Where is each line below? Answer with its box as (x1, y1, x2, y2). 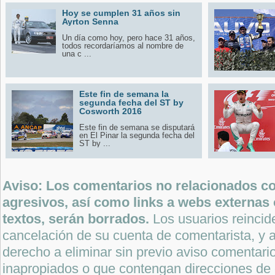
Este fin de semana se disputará (79, 123, 195, 133)
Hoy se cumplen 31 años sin (62, 8, 180, 18)
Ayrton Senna (62, 17, 118, 27)
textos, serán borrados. (2, 212, 153, 227)
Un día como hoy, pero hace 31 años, (62, 33, 195, 43)
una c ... (62, 49, 91, 59)
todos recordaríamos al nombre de (62, 41, 184, 51)
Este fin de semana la (79, 89, 169, 99)
